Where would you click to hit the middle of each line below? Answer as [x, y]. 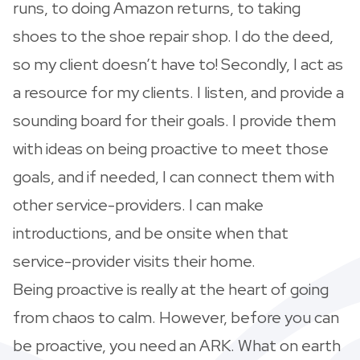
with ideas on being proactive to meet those [171, 148]
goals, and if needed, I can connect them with [174, 176]
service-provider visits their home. [134, 261]
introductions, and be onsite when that [151, 233]
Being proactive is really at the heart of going [171, 289]
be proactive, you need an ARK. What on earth [177, 345]
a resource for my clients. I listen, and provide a [178, 92]
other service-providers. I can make [138, 205]
